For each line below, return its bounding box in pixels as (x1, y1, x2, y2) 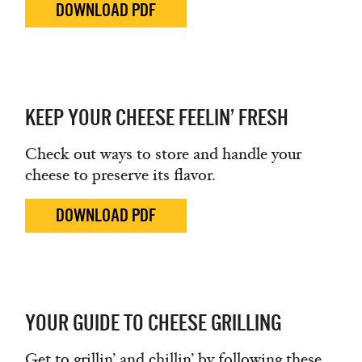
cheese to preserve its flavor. (25, 165, 216, 185)
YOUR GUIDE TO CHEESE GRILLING (25, 310, 281, 335)
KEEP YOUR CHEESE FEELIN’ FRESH (25, 105, 288, 130)
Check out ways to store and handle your (25, 144, 301, 164)
